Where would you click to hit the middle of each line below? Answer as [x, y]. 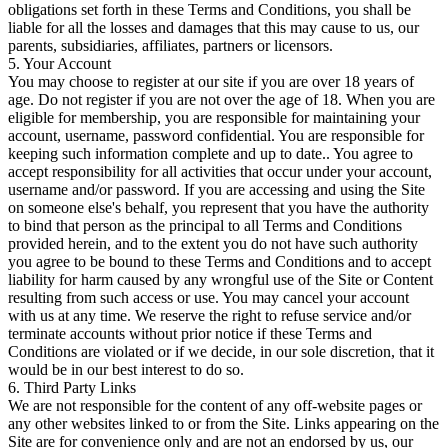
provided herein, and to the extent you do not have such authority [213, 243]
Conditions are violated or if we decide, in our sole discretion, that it [221, 351]
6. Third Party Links [72, 387]
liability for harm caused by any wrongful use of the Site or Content [220, 279]
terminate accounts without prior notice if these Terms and [190, 333]
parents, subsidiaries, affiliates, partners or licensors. [170, 45]
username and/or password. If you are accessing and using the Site [216, 189]
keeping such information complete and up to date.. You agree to [210, 153]
